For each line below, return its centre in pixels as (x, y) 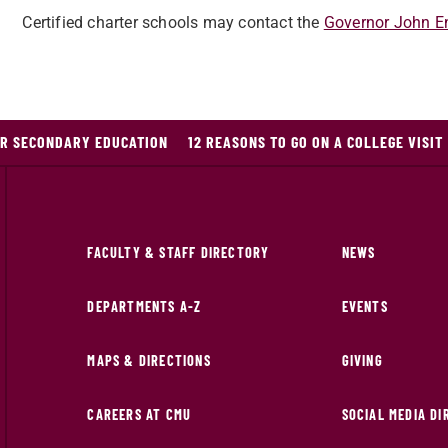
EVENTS (364, 307)
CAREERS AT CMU (139, 415)
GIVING (362, 361)
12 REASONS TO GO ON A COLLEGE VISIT (315, 142)
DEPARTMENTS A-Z (144, 307)
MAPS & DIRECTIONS (149, 361)
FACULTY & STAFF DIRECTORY (178, 253)
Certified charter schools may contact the (173, 23)
